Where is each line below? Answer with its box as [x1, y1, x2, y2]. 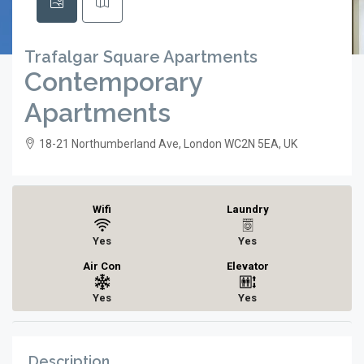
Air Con [83, 260, 122, 272]
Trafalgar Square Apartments [24, 47, 258, 67]
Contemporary [24, 67, 202, 97]
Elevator [226, 260, 269, 272]
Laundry [226, 203, 269, 215]
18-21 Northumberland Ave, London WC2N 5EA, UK [39, 137, 297, 150]
